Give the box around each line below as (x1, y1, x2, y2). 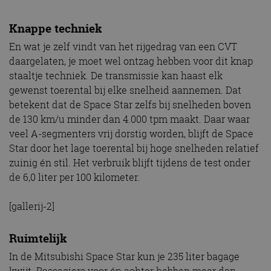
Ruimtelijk (9, 230, 67, 247)
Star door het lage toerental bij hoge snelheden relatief (9, 141, 259, 155)
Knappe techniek (9, 20, 102, 36)
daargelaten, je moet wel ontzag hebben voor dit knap (9, 54, 253, 68)
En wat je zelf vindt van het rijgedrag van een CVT (9, 39, 237, 53)
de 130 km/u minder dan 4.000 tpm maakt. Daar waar (9, 112, 250, 126)
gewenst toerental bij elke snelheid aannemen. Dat (9, 83, 241, 97)
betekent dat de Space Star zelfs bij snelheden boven (9, 97, 251, 111)
